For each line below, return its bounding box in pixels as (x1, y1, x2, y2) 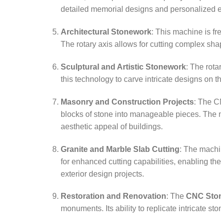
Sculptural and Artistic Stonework (60, 63, 186, 71)
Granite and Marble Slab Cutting (60, 145, 180, 153)
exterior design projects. (60, 169, 144, 178)
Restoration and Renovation (60, 192, 166, 201)
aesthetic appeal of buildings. (60, 122, 163, 131)
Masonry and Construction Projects (60, 97, 194, 106)
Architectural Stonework (60, 28, 151, 37)
